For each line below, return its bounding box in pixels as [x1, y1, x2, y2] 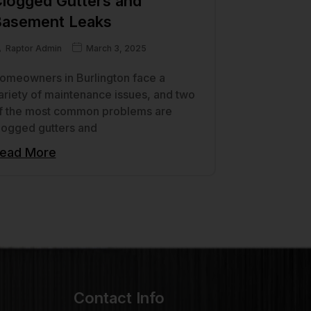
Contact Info [74, 289, 165, 308]
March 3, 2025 [85, 42, 146, 53]
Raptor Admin [5, 42, 62, 53]
